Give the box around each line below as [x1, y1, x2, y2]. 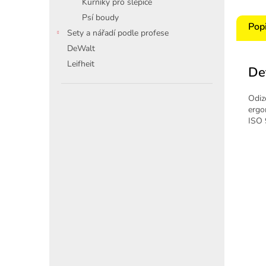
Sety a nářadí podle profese [67, 27, 169, 39]
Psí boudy [82, 12, 119, 23]
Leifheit [67, 58, 94, 69]
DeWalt [67, 43, 95, 54]
